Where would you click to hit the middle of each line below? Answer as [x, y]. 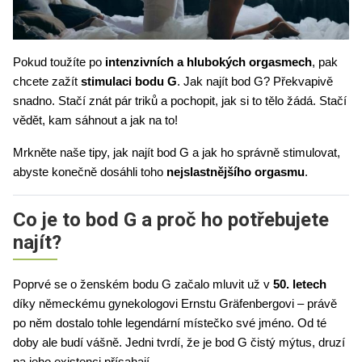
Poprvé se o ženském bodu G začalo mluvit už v [143, 284]
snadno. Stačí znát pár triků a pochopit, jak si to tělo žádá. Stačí [180, 101]
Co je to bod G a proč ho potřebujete [171, 219]
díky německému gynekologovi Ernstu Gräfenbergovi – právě [175, 303]
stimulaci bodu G [129, 81]
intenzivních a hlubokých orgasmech [208, 62]
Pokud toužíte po [59, 62]
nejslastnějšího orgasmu [236, 172]
